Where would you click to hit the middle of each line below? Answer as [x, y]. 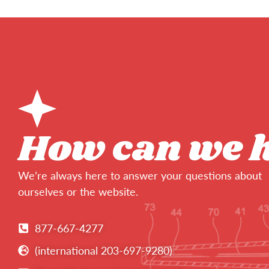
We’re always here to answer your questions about [140, 175]
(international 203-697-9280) [103, 250]
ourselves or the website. [78, 191]
